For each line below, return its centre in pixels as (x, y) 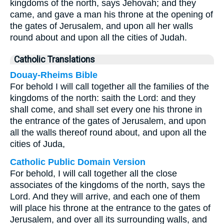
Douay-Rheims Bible (54, 75)
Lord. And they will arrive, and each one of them (105, 196)
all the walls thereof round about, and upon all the (108, 132)
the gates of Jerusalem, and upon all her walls (101, 26)
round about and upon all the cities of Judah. (98, 37)
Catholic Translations (54, 59)
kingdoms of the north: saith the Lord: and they (103, 98)
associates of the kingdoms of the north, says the (107, 185)
